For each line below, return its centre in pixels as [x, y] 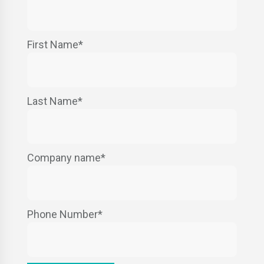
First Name [53, 44]
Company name [64, 158]
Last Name [52, 101]
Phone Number [62, 214]
